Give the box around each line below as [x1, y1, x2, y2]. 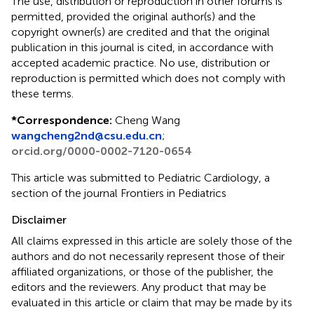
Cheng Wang [112, 113, 180, 127]
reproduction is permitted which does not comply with [11, 71, 285, 85]
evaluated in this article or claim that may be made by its [11, 295, 292, 309]
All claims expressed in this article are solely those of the [11, 233, 292, 247]
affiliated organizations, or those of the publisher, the [11, 264, 273, 278]
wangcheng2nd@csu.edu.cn [11, 128, 162, 142]
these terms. [11, 86, 74, 100]
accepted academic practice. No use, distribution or [11, 55, 270, 69]
